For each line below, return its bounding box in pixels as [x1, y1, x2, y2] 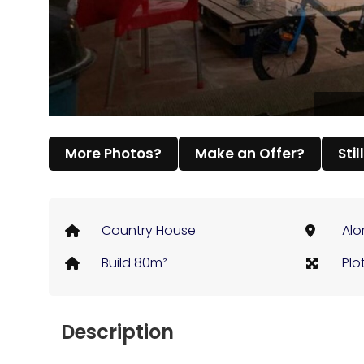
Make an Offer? [195, 144, 305, 164]
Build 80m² [102, 253, 167, 273]
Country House [102, 221, 196, 240]
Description [61, 318, 174, 346]
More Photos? [65, 144, 162, 164]
